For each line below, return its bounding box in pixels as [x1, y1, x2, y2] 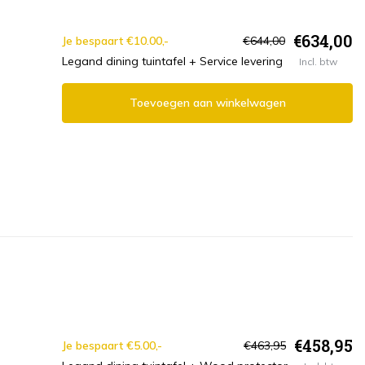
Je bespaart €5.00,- [62, 337, 162, 353]
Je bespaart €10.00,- [62, 33, 169, 48]
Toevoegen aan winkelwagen [129, 95, 286, 111]
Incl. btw [299, 55, 337, 68]
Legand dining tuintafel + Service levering [62, 54, 283, 69]
